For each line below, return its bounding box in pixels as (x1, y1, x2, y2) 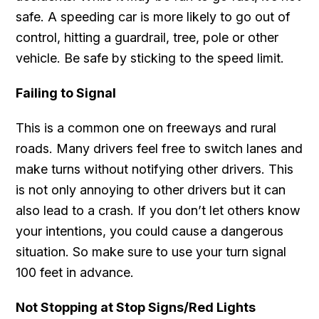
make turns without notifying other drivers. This (16, 161, 294, 177)
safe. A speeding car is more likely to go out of (16, 9, 291, 24)
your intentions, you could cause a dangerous (16, 223, 284, 239)
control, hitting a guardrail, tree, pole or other (16, 29, 279, 45)
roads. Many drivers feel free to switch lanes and (16, 140, 303, 156)
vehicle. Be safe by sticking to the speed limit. (16, 50, 285, 66)
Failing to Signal (16, 85, 117, 100)
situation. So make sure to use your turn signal (16, 244, 287, 259)
